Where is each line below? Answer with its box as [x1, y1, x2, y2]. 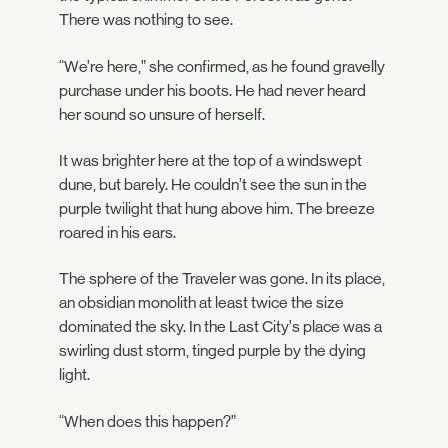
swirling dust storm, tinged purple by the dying [59, 341, 366, 361]
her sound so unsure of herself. [59, 104, 265, 124]
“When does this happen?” [59, 411, 236, 431]
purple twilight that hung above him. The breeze [59, 198, 375, 218]
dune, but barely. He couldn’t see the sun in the [59, 174, 367, 194]
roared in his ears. [59, 222, 176, 242]
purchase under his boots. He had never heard [59, 80, 366, 100]
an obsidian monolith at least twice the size [59, 293, 344, 313]
